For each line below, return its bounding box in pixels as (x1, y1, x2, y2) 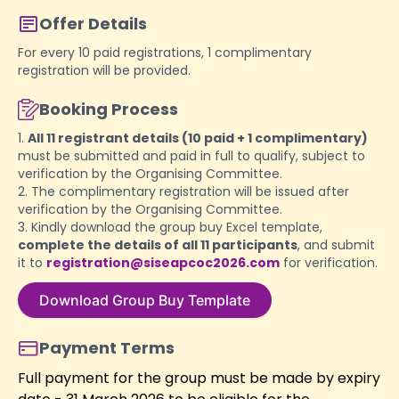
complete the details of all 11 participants (18, 235, 297, 254)
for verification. (280, 253, 378, 272)
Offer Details (39, 12, 147, 35)
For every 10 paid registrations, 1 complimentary (18, 43, 312, 61)
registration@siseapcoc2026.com (46, 253, 280, 272)
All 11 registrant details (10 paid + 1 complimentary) (28, 128, 368, 147)
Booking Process (39, 97, 178, 120)
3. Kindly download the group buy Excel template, (18, 217, 322, 236)
